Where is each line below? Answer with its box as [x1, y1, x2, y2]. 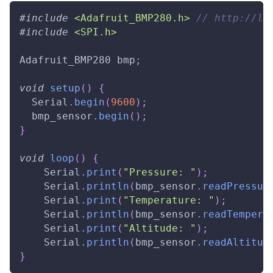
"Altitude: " [123, 222, 196, 234]
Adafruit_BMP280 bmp [19, 54, 135, 66]
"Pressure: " [123, 166, 196, 178]
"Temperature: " [123, 194, 214, 206]
